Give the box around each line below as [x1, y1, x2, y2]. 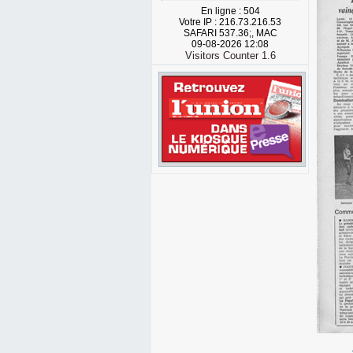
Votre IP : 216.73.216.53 [179, 17, 281, 28]
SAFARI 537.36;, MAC [183, 28, 277, 39]
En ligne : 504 [200, 6, 260, 17]
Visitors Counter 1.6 [184, 50, 276, 61]
